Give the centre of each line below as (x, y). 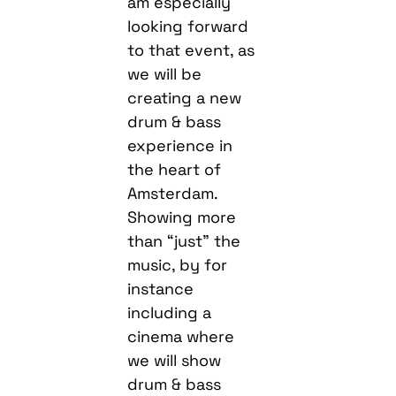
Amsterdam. (173, 193)
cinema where (181, 336)
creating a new (185, 97)
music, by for (178, 264)
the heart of (175, 169)
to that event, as (191, 49)
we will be (165, 73)
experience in (180, 145)
